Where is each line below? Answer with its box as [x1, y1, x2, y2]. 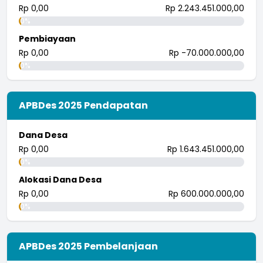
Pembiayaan [19, 32, 76, 45]
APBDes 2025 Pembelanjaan [19, 239, 158, 253]
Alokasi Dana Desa [19, 173, 102, 186]
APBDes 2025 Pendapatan [19, 98, 148, 112]
